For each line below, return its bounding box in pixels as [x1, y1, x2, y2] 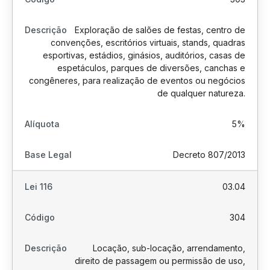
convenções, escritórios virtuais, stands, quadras [51, 37, 245, 48]
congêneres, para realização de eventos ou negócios [29, 75, 245, 86]
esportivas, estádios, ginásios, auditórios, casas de [43, 50, 245, 60]
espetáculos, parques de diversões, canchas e [57, 63, 245, 73]
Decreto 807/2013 [173, 149, 245, 160]
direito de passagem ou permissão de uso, [75, 256, 245, 266]
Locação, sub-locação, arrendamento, [93, 243, 245, 253]
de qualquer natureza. [157, 88, 245, 98]
